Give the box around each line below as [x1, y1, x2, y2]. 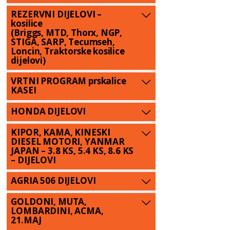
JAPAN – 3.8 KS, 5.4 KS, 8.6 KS [11, 144, 134, 157]
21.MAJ [11, 214, 42, 226]
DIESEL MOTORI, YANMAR [11, 135, 125, 147]
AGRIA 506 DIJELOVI [11, 175, 96, 187]
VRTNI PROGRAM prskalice [11, 75, 126, 87]
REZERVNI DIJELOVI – [11, 8, 102, 20]
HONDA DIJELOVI [11, 105, 86, 117]
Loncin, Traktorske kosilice [11, 45, 125, 57]
